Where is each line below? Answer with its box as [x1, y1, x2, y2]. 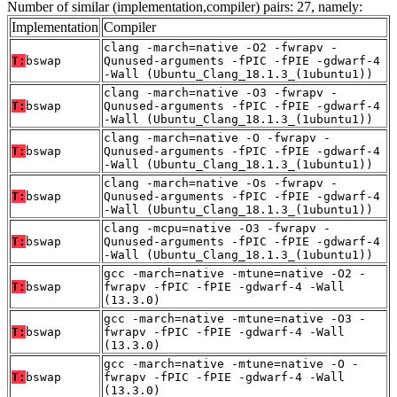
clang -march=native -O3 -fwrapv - [104, 86, 338, 100]
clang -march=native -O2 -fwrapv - [104, 41, 338, 55]
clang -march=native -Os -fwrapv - [104, 176, 338, 191]
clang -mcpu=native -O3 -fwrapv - [104, 222, 331, 236]
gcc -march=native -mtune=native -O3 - [104, 312, 366, 326]
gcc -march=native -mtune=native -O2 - [104, 267, 366, 281]
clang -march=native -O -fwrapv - [104, 131, 331, 145]
